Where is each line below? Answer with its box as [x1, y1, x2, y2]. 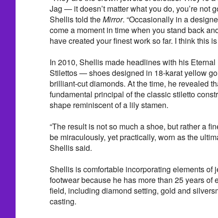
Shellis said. [49, 142, 92, 153]
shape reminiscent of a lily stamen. [49, 99, 168, 110]
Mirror [102, 13, 123, 25]
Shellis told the [49, 13, 103, 25]
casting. [49, 195, 76, 207]
